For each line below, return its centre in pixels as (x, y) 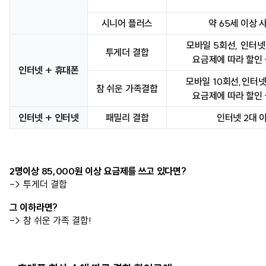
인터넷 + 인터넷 (49, 118)
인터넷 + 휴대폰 (49, 70)
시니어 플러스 (127, 23)
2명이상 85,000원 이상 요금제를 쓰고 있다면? (98, 171)
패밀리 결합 (127, 118)
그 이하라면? (34, 208)
